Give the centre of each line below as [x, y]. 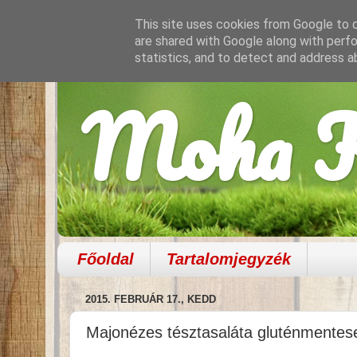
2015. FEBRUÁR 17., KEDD [151, 300]
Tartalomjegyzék [229, 259]
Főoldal [106, 259]
